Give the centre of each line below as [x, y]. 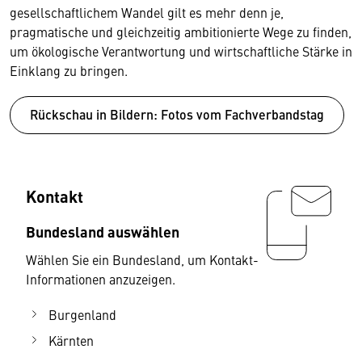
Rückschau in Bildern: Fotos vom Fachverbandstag [177, 114]
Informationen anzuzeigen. [101, 278]
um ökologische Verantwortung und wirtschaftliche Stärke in [181, 51]
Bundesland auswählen [103, 231]
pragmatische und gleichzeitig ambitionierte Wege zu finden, [181, 32]
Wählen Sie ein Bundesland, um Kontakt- [142, 259]
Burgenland [82, 314]
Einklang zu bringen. [69, 70]
